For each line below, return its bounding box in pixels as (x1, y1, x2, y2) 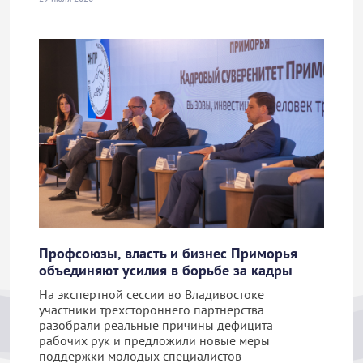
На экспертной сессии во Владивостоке (39, 286, 264, 303)
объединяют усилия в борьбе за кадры (39, 261, 293, 280)
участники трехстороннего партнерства (39, 301, 264, 318)
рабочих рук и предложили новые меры (39, 332, 270, 349)
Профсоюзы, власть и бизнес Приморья (39, 244, 297, 263)
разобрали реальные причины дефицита (39, 317, 273, 334)
